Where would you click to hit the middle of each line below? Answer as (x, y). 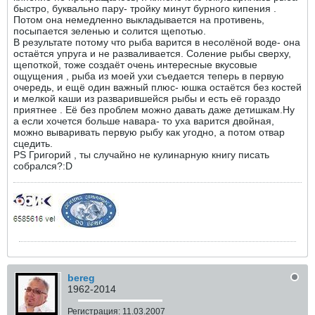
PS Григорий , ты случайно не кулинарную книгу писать (141, 155)
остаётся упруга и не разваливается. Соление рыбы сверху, (152, 53)
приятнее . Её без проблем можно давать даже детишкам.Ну (154, 110)
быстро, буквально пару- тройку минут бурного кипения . (145, 8)
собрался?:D (43, 166)
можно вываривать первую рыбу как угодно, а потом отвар (149, 132)
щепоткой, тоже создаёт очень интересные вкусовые (135, 65)
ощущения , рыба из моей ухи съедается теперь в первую (149, 76)
